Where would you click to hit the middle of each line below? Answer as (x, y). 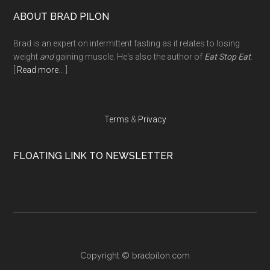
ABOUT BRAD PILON (61, 17)
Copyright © (106, 256)
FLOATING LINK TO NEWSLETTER (93, 156)
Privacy (152, 120)
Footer (41, 21)
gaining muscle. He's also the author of (129, 57)
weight (27, 57)
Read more (38, 70)
